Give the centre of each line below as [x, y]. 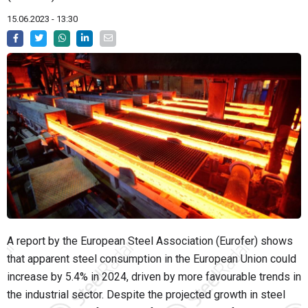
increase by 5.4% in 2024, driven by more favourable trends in [154, 277]
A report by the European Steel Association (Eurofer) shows [150, 241]
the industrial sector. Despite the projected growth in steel [146, 295]
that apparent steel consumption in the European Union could [152, 259]
